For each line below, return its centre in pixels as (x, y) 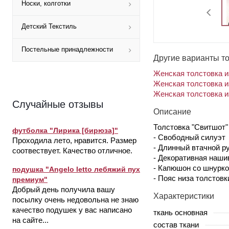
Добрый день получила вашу (64, 189)
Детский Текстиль (49, 26)
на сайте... (30, 220)
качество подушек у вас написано (72, 210)
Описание (172, 111)
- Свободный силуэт (189, 137)
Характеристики (184, 196)
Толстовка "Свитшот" (191, 127)
